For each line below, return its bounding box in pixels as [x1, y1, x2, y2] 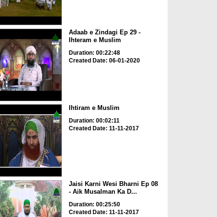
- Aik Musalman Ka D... [68, 187, 137, 195]
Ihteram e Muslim [68, 36, 121, 44]
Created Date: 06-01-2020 [68, 57, 140, 64]
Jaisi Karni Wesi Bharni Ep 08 [68, 180, 158, 187]
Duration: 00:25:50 [68, 201, 120, 208]
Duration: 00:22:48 [68, 49, 120, 56]
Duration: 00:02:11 [68, 117, 120, 124]
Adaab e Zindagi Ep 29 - [68, 28, 140, 36]
